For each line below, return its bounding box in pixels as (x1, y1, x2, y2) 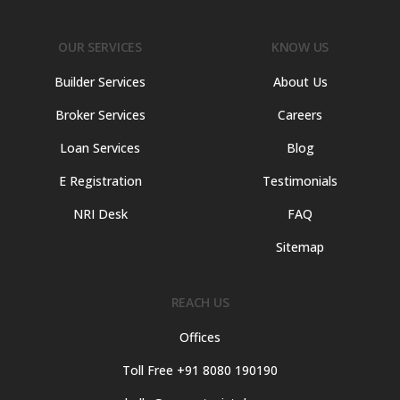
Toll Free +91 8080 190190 (122, 361, 278, 379)
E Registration (58, 171, 142, 189)
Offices (179, 328, 221, 346)
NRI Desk (72, 204, 128, 222)
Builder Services (54, 72, 146, 90)
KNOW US (271, 37, 329, 55)
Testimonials (262, 171, 337, 189)
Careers (278, 105, 322, 123)
